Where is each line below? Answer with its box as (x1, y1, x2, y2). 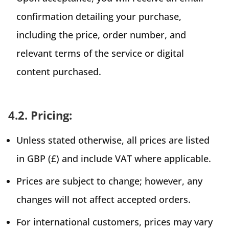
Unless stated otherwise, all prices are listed (16, 133, 210, 146)
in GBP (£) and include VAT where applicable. (16, 152, 211, 165)
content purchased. (16, 65, 101, 78)
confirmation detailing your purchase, (16, 10, 181, 22)
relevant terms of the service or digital (16, 47, 184, 59)
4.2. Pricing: (8, 107, 72, 123)
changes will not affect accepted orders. (16, 193, 191, 205)
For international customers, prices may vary (16, 215, 213, 228)
